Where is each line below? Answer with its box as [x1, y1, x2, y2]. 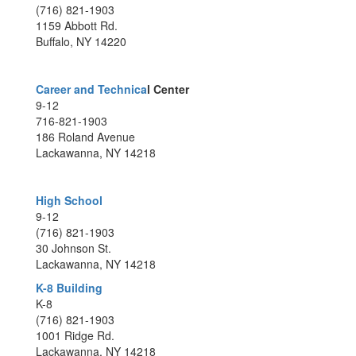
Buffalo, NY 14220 [36, 33, 126, 49]
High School [36, 192, 103, 208]
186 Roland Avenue [36, 129, 135, 145]
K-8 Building [36, 280, 103, 296]
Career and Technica [36, 81, 147, 97]
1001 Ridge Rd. [36, 327, 114, 343]
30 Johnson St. [36, 240, 111, 256]
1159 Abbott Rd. [36, 17, 118, 33]
